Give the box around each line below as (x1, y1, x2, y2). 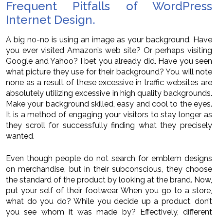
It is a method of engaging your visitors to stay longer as (6, 110, 212, 120)
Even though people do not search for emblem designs (6, 154, 212, 163)
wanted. (6, 131, 35, 141)
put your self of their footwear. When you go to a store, (6, 186, 212, 196)
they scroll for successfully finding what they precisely (6, 121, 212, 130)
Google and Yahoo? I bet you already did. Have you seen (6, 56, 212, 66)
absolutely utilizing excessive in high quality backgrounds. (6, 89, 212, 98)
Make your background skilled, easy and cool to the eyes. (6, 99, 212, 109)
